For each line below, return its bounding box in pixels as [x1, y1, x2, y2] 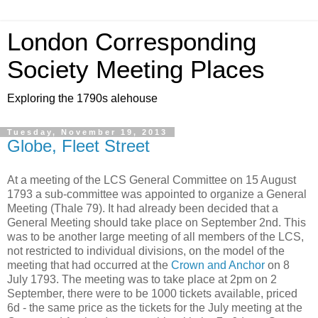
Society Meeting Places [7, 56, 265, 83]
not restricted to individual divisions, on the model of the [7, 244, 285, 257]
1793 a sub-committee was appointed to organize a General [7, 187, 307, 200]
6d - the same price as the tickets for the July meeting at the [7, 301, 302, 314]
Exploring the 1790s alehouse [7, 92, 158, 104]
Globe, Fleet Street [7, 136, 150, 155]
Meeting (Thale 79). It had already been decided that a [7, 202, 278, 214]
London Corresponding [7, 28, 256, 55]
